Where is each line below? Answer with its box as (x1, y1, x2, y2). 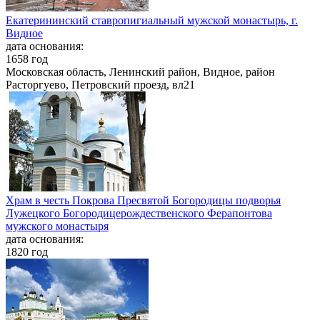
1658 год (6, 53, 48, 66)
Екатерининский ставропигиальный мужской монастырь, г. (6, 14, 298, 27)
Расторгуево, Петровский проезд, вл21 (6, 79, 195, 91)
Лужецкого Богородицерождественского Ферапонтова (6, 207, 272, 220)
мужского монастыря (6, 220, 109, 233)
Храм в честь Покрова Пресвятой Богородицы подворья (6, 194, 281, 207)
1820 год (6, 246, 48, 259)
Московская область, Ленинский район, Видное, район (6, 66, 275, 79)
